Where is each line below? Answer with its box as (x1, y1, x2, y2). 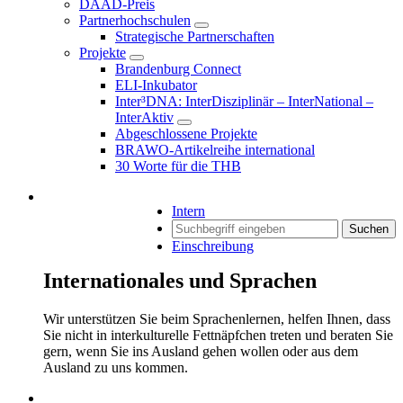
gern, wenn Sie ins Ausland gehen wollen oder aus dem (43, 343, 358, 359)
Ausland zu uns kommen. (43, 359, 188, 375)
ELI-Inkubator (115, 77, 197, 93)
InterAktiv (115, 110, 174, 125)
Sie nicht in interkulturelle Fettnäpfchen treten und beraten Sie (43, 327, 393, 343)
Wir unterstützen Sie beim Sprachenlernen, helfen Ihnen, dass (43, 310, 390, 327)
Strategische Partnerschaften (115, 29, 274, 44)
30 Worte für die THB (115, 158, 241, 174)
